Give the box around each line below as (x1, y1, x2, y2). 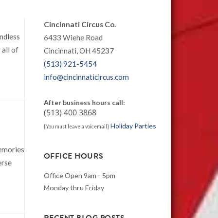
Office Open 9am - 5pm (43, 171, 115, 180)
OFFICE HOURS (43, 150, 104, 162)
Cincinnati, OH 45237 (43, 46, 114, 55)
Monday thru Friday (43, 183, 104, 192)
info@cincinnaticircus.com (43, 72, 129, 81)
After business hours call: (43, 98, 125, 107)
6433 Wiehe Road (43, 33, 103, 42)
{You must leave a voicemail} (43, 124, 109, 130)
